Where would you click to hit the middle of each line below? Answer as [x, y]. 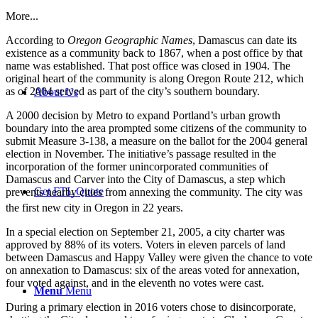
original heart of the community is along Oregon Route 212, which [155, 79]
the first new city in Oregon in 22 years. [94, 208]
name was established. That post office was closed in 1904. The [148, 66]
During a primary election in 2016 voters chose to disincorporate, [151, 307]
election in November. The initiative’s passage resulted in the [141, 154]
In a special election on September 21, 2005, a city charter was [145, 232]
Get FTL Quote [69, 191]
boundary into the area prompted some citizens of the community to [156, 128]
